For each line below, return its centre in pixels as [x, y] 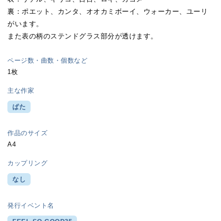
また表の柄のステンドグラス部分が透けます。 [83, 36]
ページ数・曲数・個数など [48, 61]
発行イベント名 [31, 206]
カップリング [28, 163]
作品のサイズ [28, 133]
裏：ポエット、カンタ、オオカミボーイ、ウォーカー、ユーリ [108, 12]
